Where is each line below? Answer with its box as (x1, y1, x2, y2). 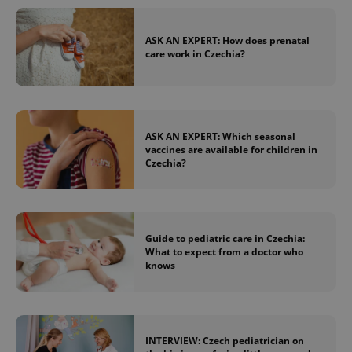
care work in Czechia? (145, 46, 245, 60)
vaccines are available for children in (145, 142, 317, 156)
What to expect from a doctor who (145, 244, 303, 258)
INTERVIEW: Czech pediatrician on (145, 334, 304, 348)
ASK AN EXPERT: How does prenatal (145, 33, 310, 47)
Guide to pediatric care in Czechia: (145, 231, 305, 245)
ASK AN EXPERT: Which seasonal (145, 129, 295, 143)
